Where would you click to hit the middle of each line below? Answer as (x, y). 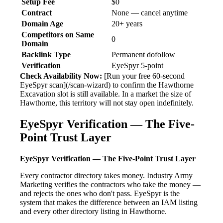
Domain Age (42, 24)
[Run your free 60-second (143, 76)
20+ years (127, 24)
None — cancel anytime (150, 13)
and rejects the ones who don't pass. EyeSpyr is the (100, 194)
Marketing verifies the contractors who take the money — (110, 185)
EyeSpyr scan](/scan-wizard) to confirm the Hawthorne (107, 85)
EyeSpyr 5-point (137, 66)
